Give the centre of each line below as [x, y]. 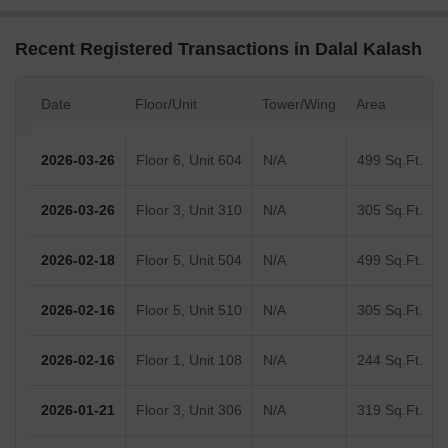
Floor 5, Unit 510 [189, 310]
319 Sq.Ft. [390, 410]
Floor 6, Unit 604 [189, 160]
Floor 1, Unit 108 [189, 360]
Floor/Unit [166, 104]
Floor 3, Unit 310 [189, 210]
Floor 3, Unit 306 [189, 410]
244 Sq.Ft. [390, 360]
